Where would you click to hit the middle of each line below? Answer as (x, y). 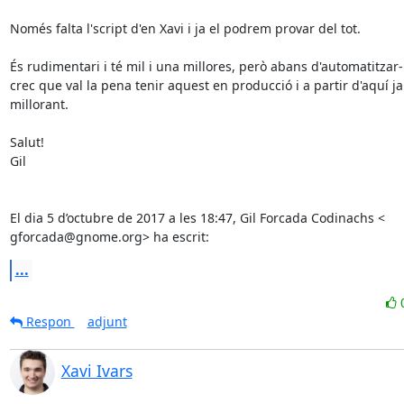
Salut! (27, 142)
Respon (48, 321)
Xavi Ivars (96, 371)
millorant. (39, 104)
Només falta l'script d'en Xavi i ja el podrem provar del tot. (185, 28)
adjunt (107, 321)
